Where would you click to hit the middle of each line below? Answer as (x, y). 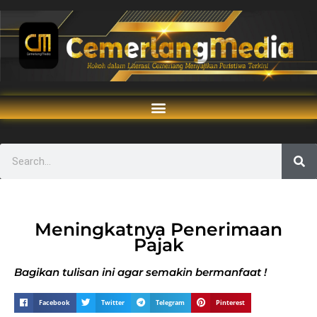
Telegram (171, 302)
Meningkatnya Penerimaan (158, 229)
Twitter (113, 302)
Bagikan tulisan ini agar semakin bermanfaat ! (140, 272)
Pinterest (231, 302)
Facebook (55, 302)
